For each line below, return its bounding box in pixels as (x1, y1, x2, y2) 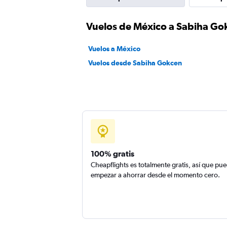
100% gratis (91, 149, 134, 158)
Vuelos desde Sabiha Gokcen (88, 59, 182, 67)
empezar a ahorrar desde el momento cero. (91, 171, 220, 179)
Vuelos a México (88, 45, 140, 53)
